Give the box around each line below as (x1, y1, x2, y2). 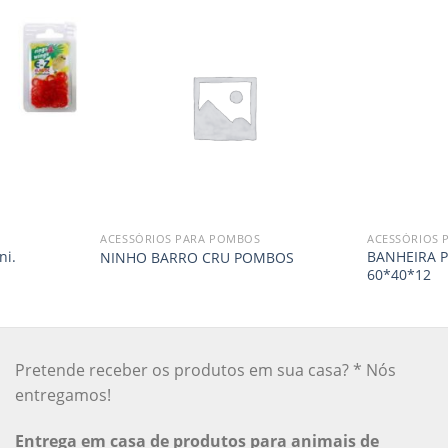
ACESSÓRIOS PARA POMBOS (100, 230, 261, 246)
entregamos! (14, 383, 111, 406)
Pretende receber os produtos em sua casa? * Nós (14, 358, 396, 381)
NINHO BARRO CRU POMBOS (100, 248, 295, 268)
